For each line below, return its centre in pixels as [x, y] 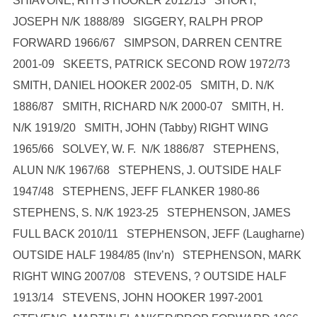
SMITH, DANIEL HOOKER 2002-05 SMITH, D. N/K [143, 85]
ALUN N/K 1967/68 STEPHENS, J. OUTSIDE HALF [147, 170]
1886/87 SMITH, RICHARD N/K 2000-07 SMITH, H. [148, 106]
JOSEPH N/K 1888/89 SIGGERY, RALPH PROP [138, 22]
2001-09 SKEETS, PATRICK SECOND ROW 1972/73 [154, 64]
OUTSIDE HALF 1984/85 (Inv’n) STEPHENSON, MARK [157, 255]
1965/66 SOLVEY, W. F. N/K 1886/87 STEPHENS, [145, 149]
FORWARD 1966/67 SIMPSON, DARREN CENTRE [147, 43]
